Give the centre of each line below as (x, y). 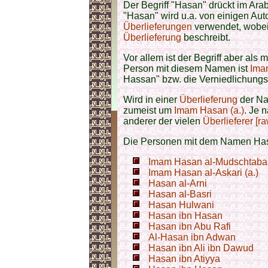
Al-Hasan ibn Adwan (192, 237)
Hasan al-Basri (180, 194)
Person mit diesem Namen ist (187, 68)
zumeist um (149, 110)
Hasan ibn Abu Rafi (190, 226)
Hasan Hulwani (181, 205)
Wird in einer (151, 100)
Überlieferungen (158, 27)
